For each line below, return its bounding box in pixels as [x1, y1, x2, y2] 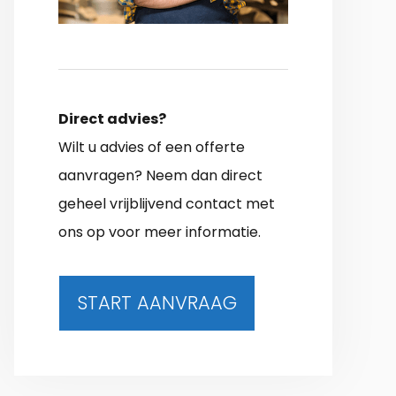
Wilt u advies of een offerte [58, 136, 245, 157]
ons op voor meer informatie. [58, 221, 261, 242]
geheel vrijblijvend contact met [58, 193, 275, 214]
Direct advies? [58, 108, 166, 129]
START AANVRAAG [77, 289, 237, 316]
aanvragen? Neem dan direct [58, 164, 263, 186]
